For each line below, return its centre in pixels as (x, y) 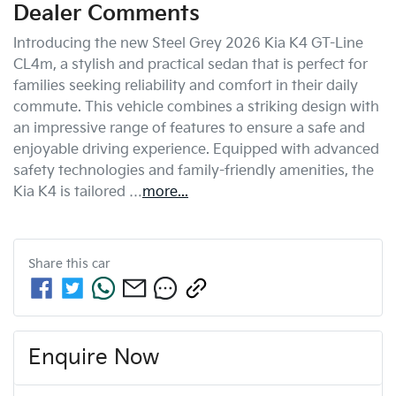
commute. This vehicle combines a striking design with (196, 107)
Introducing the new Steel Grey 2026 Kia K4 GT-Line (188, 43)
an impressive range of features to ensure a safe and (189, 128)
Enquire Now (94, 357)
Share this (60, 263)
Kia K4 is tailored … (78, 192)
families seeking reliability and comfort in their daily (186, 86)
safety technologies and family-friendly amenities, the (194, 171)
